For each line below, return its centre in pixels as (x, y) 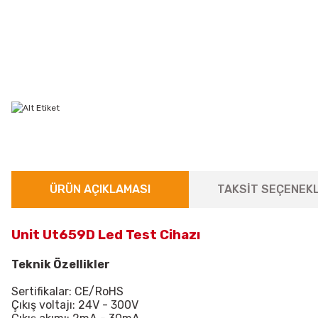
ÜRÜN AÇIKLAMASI (100, 189)
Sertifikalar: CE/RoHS (67, 291)
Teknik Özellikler (61, 264)
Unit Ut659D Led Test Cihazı (106, 235)
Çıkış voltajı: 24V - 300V (75, 305)
